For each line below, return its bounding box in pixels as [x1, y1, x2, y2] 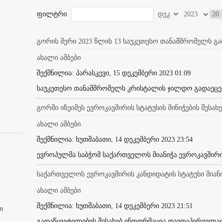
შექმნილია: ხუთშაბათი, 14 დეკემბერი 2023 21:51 [37, 202, 193, 210]
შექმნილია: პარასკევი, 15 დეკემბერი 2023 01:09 [37, 69, 191, 77]
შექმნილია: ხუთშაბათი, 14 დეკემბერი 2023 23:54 [37, 135, 193, 143]
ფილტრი [37, 10, 69, 18]
